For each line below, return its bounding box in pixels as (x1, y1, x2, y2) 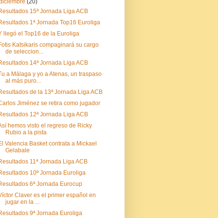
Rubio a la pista (5, 129, 47, 136)
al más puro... (5, 77, 41, 84)
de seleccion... (5, 48, 43, 55)
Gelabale (5, 147, 30, 154)
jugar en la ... (5, 199, 39, 205)
